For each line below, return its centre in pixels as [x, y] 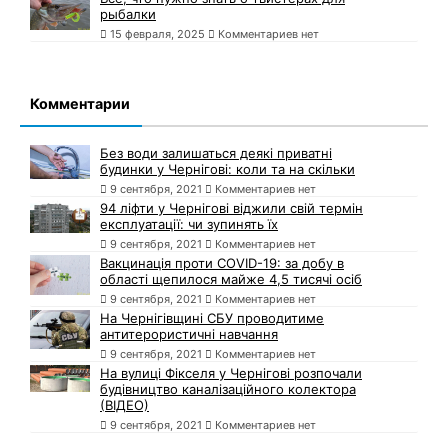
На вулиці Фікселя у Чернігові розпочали [231, 373]
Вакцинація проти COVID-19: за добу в [222, 263]
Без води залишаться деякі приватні [216, 153]
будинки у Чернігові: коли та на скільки [227, 169]
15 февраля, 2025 [157, 34]
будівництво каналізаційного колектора [228, 389]
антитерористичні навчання [189, 334]
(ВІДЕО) [124, 405]
